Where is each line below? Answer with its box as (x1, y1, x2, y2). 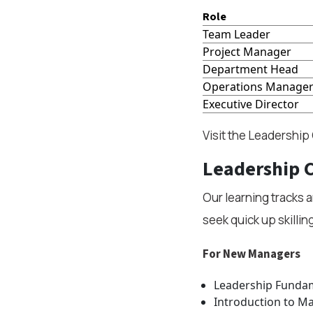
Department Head (202, 61, 298, 77)
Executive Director (202, 96, 299, 112)
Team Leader (202, 27, 270, 42)
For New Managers (202, 246, 300, 263)
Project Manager (202, 44, 291, 59)
